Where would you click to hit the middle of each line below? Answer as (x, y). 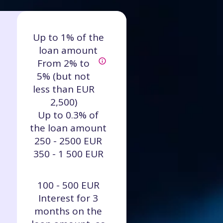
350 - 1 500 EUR (68, 154)
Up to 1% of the (68, 37)
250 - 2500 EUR (68, 141)
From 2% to (63, 63)
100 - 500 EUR (68, 185)
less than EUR (63, 89)
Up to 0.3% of (68, 115)
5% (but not (63, 76)
